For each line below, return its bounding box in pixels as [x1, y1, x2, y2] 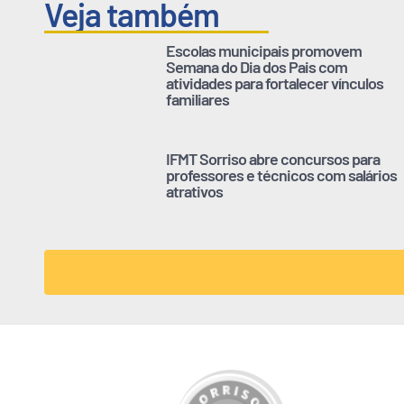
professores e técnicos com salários [166, 165, 397, 186]
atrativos [166, 181, 223, 202]
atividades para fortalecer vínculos [166, 73, 383, 94]
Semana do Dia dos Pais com [166, 57, 347, 78]
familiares [166, 89, 229, 110]
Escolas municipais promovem [166, 41, 362, 61]
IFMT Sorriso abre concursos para [166, 149, 380, 170]
